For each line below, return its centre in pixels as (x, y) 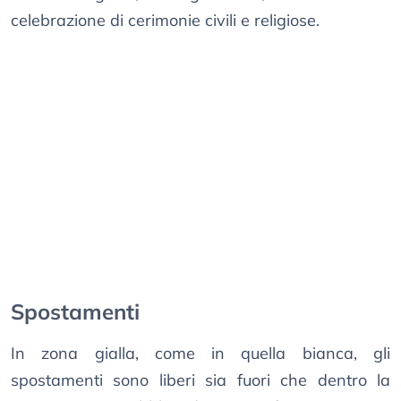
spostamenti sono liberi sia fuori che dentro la (200, 380)
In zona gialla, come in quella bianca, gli (200, 354)
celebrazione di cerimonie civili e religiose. (165, 21)
